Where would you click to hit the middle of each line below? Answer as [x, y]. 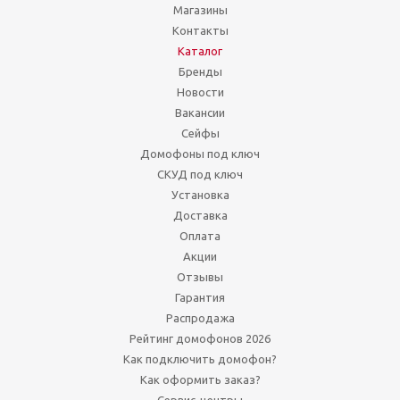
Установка [200, 194]
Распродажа [200, 317]
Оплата [200, 235]
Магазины [200, 9]
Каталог [200, 50]
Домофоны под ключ [200, 153]
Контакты [200, 30]
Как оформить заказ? [200, 379]
